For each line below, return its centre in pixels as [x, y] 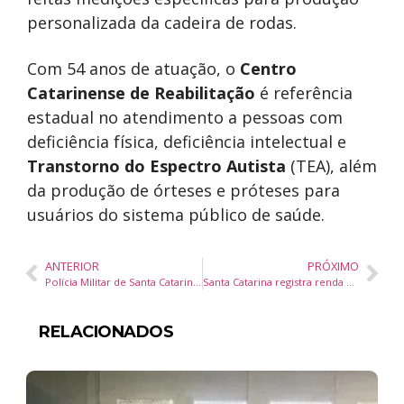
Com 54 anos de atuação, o [133, 68]
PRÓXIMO [333, 266]
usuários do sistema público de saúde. [176, 214]
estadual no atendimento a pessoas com [185, 117]
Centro [268, 68]
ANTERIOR [72, 266]
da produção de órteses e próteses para [184, 190]
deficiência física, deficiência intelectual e [187, 141]
